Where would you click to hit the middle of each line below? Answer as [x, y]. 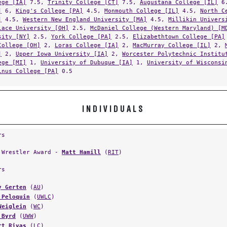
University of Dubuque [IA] [87, 53]
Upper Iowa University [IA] [62, 44]
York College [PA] [81, 27]
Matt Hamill [81, 142]
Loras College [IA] [87, 35]
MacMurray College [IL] [172, 35]
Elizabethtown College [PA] [179, 27]
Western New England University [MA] [85, 10]
